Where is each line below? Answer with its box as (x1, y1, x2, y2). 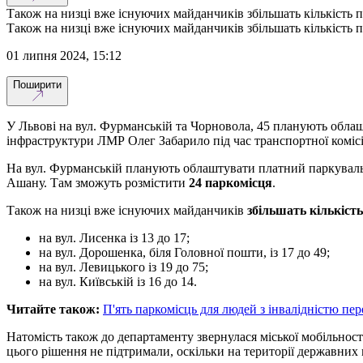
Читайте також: (6, 301, 100, 316)
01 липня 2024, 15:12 (13, 48, 122, 62)
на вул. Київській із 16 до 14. (39, 274, 197, 288)
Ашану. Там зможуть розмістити (6, 175, 189, 190)
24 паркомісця (189, 175, 272, 190)
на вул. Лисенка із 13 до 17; (39, 230, 190, 245)
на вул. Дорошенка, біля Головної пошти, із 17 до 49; (39, 245, 330, 259)
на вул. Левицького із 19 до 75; (39, 259, 208, 274)
